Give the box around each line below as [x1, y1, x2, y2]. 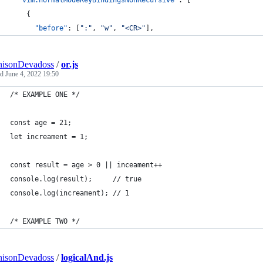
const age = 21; [10, 119, 76, 127]
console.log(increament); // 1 [10, 189, 129, 197]
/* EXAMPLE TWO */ [10, 217, 80, 225]
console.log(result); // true [10, 175, 141, 183]
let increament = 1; [10, 133, 88, 141]
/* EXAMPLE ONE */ [10, 90, 80, 99]
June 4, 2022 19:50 [5, 70, 59, 78]
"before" [35, 24, 68, 32]
